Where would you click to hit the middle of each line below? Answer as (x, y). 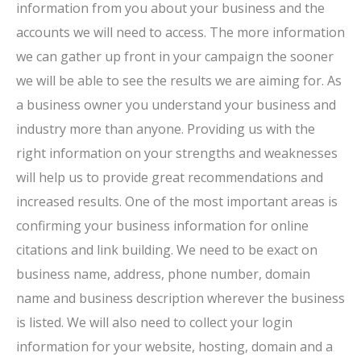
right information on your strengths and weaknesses (177, 153)
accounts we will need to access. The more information (180, 32)
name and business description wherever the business (180, 298)
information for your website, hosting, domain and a (174, 346)
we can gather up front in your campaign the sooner (175, 56)
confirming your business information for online (162, 226)
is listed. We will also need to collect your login (154, 322)
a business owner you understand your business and (176, 105)
